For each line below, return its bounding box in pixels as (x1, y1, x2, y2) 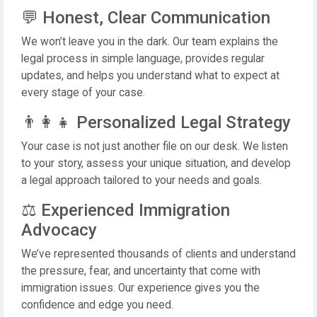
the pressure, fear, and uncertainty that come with (21, 265, 260, 277)
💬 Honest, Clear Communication (21, 8, 270, 28)
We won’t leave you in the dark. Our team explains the (21, 35, 278, 48)
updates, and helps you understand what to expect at (21, 69, 279, 82)
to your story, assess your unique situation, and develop (21, 157, 291, 170)
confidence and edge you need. (21, 299, 173, 311)
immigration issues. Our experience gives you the (21, 282, 260, 294)
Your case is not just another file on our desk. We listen (21, 140, 288, 153)
